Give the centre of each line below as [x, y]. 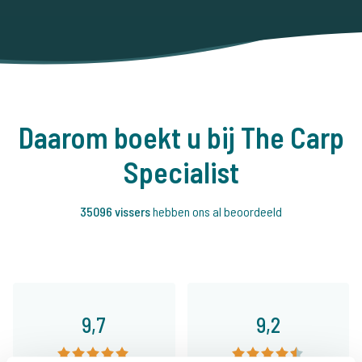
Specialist [181, 171]
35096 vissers [116, 211]
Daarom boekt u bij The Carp [181, 137]
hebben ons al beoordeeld [217, 211]
